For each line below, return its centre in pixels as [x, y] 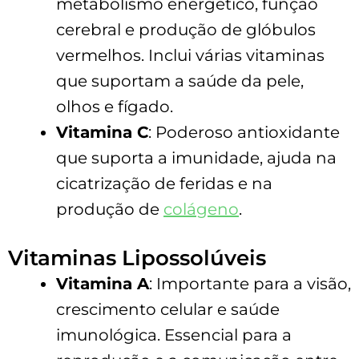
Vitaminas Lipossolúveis [137, 258]
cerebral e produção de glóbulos [186, 29]
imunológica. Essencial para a [174, 335]
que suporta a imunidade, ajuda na [196, 157]
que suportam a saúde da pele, [180, 81]
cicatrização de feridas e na [164, 183]
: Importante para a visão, [250, 283]
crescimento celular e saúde [168, 309]
